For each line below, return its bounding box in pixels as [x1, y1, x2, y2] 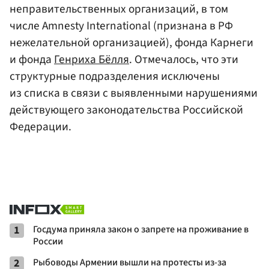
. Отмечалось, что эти [129, 50, 238, 68]
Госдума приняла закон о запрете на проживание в [33, 222, 249, 236]
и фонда [10, 50, 54, 68]
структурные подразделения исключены [10, 67, 220, 85]
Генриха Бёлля [54, 50, 129, 68]
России [33, 234, 63, 248]
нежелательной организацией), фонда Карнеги [10, 34, 253, 51]
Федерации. [10, 118, 71, 135]
